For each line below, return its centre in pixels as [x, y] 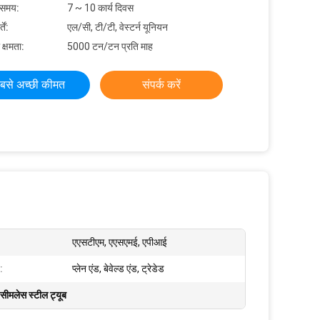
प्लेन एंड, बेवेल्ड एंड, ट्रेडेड [118, 269]
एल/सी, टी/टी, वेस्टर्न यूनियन [117, 27]
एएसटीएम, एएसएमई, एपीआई [120, 242]
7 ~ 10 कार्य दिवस [100, 8]
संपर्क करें [161, 85]
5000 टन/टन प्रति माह [110, 46]
